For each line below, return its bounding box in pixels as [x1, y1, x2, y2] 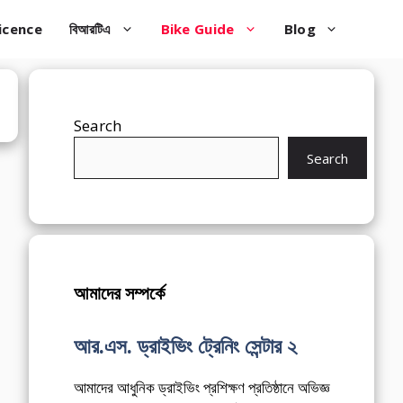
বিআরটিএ [68, 20, 112, 38]
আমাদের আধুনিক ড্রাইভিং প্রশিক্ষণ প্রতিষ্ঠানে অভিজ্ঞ [74, 377, 329, 398]
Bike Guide [160, 20, 235, 38]
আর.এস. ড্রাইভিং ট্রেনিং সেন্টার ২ [74, 331, 297, 360]
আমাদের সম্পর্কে [74, 281, 165, 305]
